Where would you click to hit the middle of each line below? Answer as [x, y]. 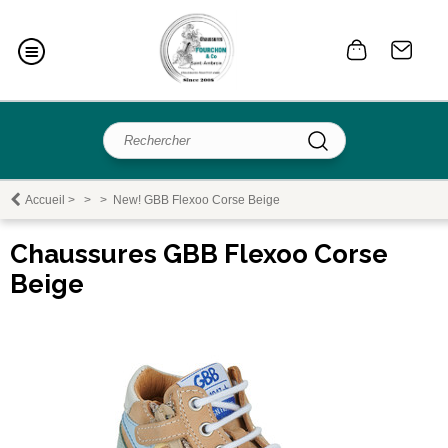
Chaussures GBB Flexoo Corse [199, 254]
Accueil [45, 200]
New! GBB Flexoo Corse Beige [196, 200]
